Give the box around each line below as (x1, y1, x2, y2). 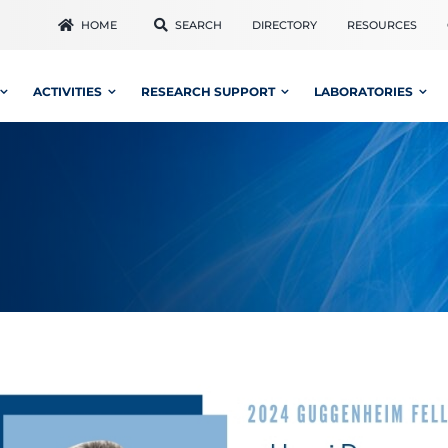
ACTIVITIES (33, 83, 103, 99)
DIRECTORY (251, 18, 317, 32)
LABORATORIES (314, 83, 414, 99)
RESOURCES (346, 18, 417, 32)
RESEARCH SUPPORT (141, 83, 276, 99)
